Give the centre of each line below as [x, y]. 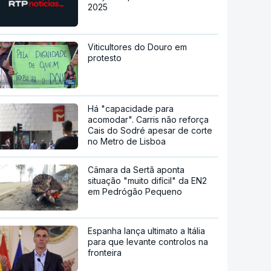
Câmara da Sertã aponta [136, 170]
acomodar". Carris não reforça [149, 120]
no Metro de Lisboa [127, 142]
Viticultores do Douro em [138, 47]
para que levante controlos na [148, 242]
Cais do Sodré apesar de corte [150, 131]
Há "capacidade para [131, 109]
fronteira [105, 253]
